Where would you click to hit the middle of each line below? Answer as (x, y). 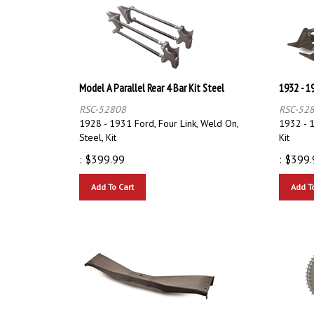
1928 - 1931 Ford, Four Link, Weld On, (159, 117)
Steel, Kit (98, 131)
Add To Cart (112, 180)
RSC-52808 (103, 103)
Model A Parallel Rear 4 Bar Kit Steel (152, 81)
